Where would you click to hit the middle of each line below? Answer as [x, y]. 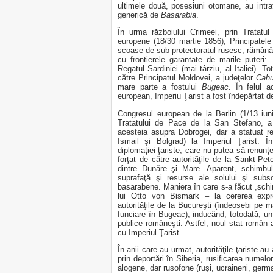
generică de [139, 15]
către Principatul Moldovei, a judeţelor [187, 78]
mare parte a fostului [160, 87]
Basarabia [179, 15]
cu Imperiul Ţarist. [150, 232]
